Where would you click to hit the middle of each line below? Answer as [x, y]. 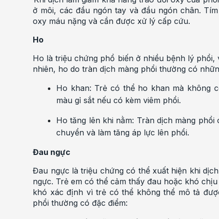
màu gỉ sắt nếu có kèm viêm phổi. [119, 100]
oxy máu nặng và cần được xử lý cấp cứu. [112, 21]
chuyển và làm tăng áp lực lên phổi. [123, 132]
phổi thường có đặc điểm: [80, 203]
